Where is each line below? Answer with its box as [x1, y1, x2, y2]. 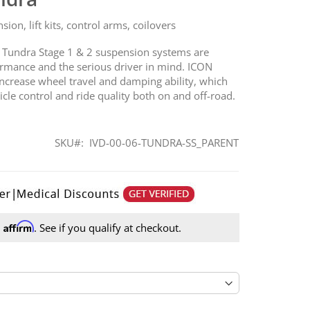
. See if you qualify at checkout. [33, 220, 181, 235]
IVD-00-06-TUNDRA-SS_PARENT [89, 135, 239, 149]
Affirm [3, 219, 34, 232]
